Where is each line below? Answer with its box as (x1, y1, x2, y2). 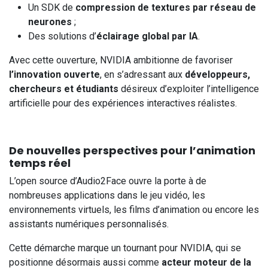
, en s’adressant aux (100, 69, 185, 81)
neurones (28, 16, 72, 28)
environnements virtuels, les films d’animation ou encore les (9, 204, 259, 216)
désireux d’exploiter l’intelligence (118, 83, 259, 95)
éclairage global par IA (96, 31, 198, 42)
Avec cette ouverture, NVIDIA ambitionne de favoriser (9, 54, 233, 66)
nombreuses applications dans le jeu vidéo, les (9, 190, 205, 202)
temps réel (9, 156, 71, 171)
